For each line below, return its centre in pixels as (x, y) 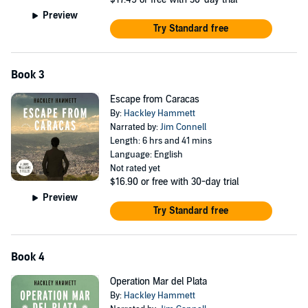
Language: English (146, 155)
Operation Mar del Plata (158, 282)
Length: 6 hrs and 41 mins (161, 141)
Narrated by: (135, 127)
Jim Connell (183, 127)
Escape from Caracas (154, 99)
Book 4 (28, 257)
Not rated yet (135, 168)
